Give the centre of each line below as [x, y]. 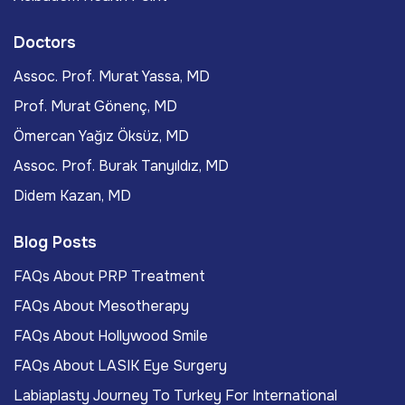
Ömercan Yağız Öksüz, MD [101, 137]
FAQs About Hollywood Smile [111, 336]
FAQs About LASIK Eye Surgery [120, 366]
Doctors [45, 43]
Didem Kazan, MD [72, 196]
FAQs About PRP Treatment [109, 277]
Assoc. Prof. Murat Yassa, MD [112, 77]
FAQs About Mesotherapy [101, 306]
